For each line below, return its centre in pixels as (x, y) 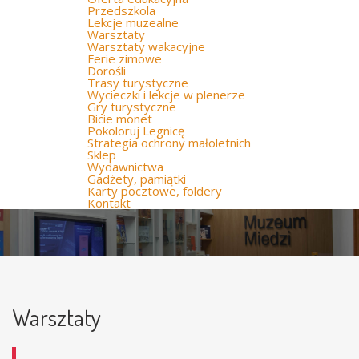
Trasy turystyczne (138, 83)
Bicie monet (120, 119)
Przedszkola (121, 10)
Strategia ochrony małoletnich (169, 143)
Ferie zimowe (125, 58)
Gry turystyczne (132, 107)
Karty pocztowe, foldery (155, 191)
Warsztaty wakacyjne (146, 46)
